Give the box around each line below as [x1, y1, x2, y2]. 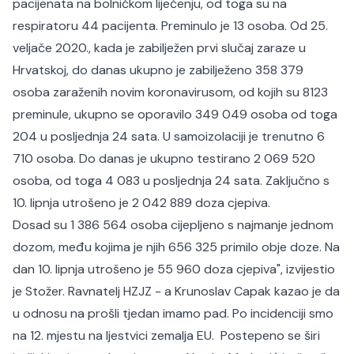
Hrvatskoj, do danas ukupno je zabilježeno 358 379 [13, 62, 303, 78]
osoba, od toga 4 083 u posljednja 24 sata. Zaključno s [13, 172, 330, 189]
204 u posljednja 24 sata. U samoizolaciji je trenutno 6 [13, 128, 325, 145]
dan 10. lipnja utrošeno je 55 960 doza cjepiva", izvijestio [13, 261, 335, 277]
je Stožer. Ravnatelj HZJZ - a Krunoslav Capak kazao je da [13, 283, 340, 299]
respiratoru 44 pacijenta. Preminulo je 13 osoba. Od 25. [13, 17, 328, 34]
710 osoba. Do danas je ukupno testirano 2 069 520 [13, 150, 315, 167]
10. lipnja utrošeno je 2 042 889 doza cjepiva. [13, 194, 270, 211]
